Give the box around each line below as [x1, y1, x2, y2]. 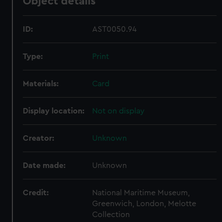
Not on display [92, 107, 145, 115]
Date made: [23, 162, 66, 169]
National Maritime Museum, [92, 189, 190, 197]
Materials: [23, 80, 59, 88]
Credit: [23, 189, 49, 197]
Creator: [23, 134, 55, 142]
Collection [92, 211, 130, 219]
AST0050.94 [92, 25, 137, 33]
